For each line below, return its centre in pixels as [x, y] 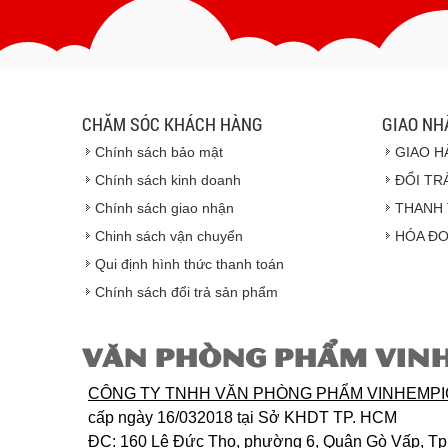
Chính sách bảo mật [159, 151]
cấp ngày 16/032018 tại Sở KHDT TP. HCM [244, 417]
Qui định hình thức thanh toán [189, 263]
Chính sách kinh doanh [168, 179]
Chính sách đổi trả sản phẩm [186, 291]
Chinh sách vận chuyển [169, 235]
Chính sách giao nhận [164, 207]
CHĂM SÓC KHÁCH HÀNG [172, 123]
